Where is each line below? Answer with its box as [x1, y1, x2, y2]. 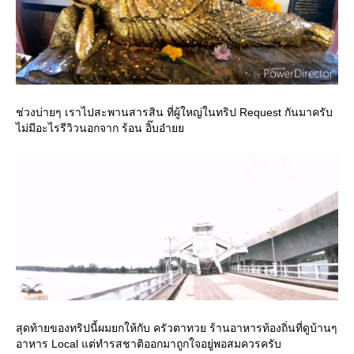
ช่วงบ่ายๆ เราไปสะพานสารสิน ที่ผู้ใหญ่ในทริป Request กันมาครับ [16, 105, 333, 119]
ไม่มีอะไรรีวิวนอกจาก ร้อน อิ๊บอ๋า [16, 121, 184, 134]
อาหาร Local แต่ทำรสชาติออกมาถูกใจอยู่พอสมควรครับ [16, 337, 281, 350]
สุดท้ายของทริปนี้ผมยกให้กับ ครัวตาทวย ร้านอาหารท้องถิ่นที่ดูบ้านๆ [16, 321, 337, 334]
